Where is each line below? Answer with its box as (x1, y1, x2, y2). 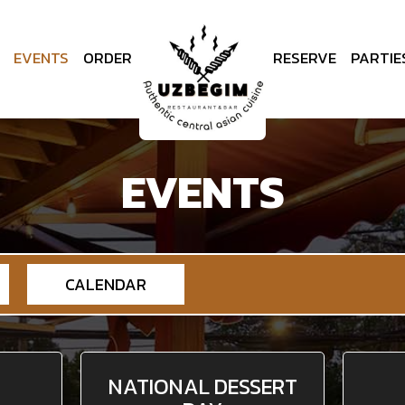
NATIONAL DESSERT (108, 371, 297, 402)
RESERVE (273, 47, 336, 70)
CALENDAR (65, 272, 146, 297)
